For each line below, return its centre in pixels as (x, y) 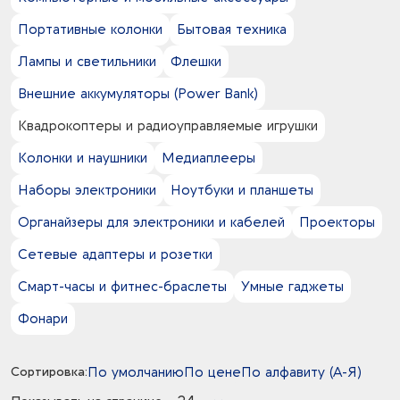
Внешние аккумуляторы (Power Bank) (138, 94)
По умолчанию (136, 372)
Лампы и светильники (87, 62)
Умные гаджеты (292, 287)
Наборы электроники (87, 190)
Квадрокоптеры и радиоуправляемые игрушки (168, 126)
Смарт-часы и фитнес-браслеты (122, 287)
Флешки (196, 62)
